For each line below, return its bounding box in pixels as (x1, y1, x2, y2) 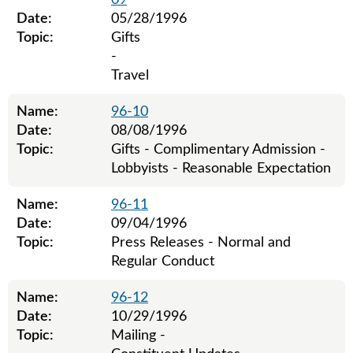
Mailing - (111, 329, 165, 343)
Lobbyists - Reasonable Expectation (111, 162, 331, 176)
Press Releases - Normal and (111, 236, 291, 250)
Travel (111, 69, 149, 83)
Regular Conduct (111, 255, 214, 269)
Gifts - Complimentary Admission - (111, 143, 325, 157)
